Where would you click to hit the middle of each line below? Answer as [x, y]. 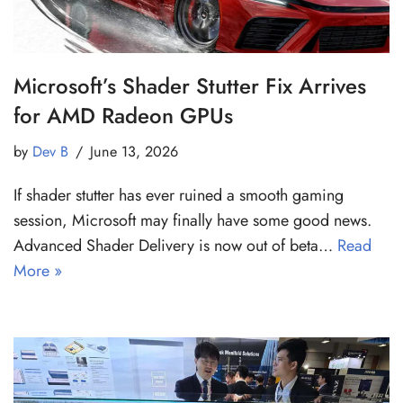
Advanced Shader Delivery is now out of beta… [175, 245]
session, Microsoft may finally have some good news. [193, 220]
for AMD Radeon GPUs [123, 115]
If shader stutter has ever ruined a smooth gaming [179, 195]
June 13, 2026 [134, 151]
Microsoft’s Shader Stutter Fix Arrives [190, 85]
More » [38, 270]
